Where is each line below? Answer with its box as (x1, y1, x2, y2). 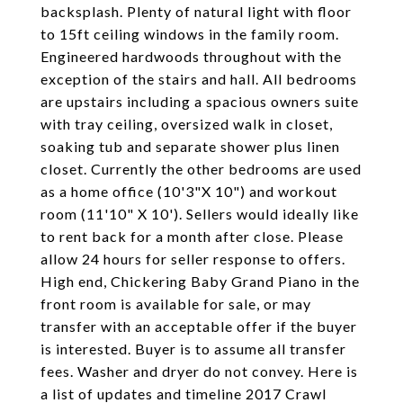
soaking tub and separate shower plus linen (40, 138, 340, 155)
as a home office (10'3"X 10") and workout (40, 183, 337, 200)
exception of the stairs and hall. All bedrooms (40, 70, 357, 87)
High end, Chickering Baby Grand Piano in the (40, 273, 360, 290)
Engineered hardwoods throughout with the (40, 48, 342, 65)
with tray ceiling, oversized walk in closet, (40, 115, 333, 132)
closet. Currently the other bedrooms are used (40, 160, 362, 177)
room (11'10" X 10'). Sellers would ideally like (40, 205, 359, 222)
